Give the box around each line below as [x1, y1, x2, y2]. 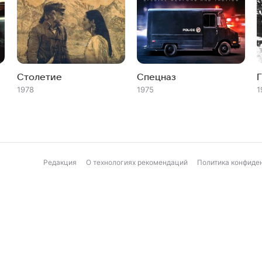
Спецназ [136, 72, 176, 82]
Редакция [43, 158, 77, 167]
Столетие [16, 72, 62, 82]
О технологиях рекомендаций [86, 158, 188, 167]
